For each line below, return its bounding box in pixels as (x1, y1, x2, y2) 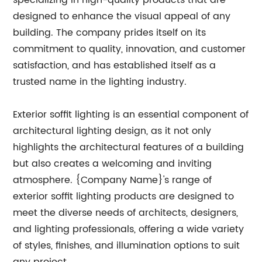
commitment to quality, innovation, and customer (13, 42, 246, 57)
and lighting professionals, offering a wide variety (13, 222, 244, 237)
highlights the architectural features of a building (13, 140, 244, 155)
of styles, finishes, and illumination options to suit (13, 238, 240, 253)
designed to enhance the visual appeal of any (13, 9, 231, 24)
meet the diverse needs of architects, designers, (13, 205, 239, 220)
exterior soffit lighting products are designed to (13, 189, 235, 204)
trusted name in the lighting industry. (13, 74, 187, 89)
